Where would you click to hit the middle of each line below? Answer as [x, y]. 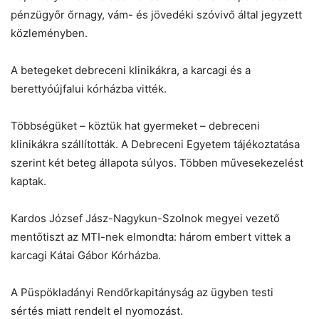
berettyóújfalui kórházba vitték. [89, 89]
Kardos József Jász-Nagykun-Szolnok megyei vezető [145, 219]
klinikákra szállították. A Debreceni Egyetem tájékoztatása [155, 145]
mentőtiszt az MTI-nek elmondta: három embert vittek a [151, 237]
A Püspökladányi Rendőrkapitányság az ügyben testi [142, 293]
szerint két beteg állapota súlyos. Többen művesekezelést [157, 163]
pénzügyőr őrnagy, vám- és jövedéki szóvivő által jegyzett [156, 15]
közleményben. [49, 33]
